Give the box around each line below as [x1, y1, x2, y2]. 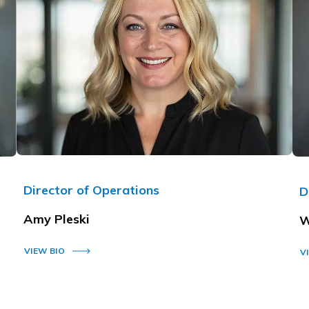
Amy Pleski [23, 210, 90, 227]
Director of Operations [23, 181, 159, 198]
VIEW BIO [24, 246, 65, 257]
